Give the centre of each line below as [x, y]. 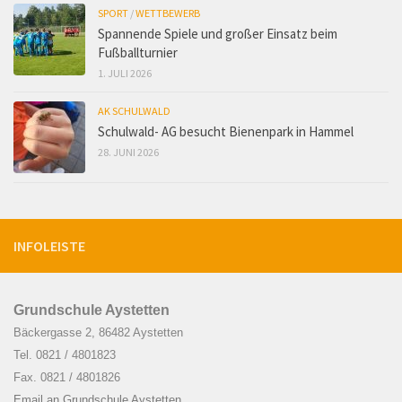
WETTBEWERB [168, 13]
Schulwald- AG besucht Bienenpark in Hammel [226, 132]
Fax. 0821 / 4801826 [67, 378]
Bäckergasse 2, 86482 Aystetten [98, 333]
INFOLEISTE [49, 246]
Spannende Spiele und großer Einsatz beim [218, 34]
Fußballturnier [138, 53]
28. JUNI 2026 [128, 153]
